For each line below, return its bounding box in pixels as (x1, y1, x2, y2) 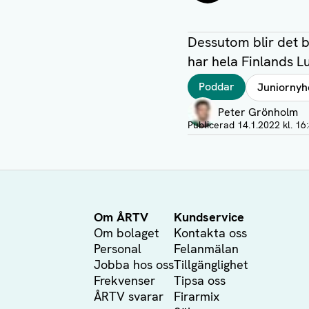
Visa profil (187, 111, 237, 126)
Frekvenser (94, 272, 155, 288)
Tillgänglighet (174, 257, 248, 272)
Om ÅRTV (94, 209, 148, 225)
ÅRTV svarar (94, 288, 163, 304)
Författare (187, 90, 240, 105)
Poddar (199, 79, 235, 94)
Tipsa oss (174, 272, 226, 288)
